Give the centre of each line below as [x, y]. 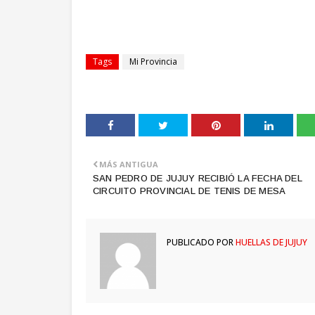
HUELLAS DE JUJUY [270, 242]
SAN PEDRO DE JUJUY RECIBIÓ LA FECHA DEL [198, 178]
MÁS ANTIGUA [129, 164]
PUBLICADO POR [200, 242]
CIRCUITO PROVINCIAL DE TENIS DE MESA [189, 191]
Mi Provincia [153, 62]
